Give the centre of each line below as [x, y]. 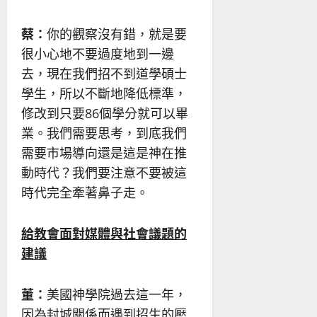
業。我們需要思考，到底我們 [104, 133]
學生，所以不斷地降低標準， [104, 93]
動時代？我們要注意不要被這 [104, 172]
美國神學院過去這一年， [117, 294]
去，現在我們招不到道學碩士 [104, 73]
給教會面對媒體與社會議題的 [104, 233]
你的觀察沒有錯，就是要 [117, 34]
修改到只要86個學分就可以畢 [105, 113]
